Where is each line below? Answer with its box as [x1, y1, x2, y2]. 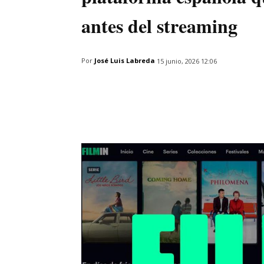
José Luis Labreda [94, 56, 155, 65]
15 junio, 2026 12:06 [157, 56, 217, 65]
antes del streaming [81, 11, 237, 39]
